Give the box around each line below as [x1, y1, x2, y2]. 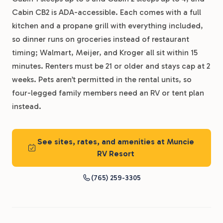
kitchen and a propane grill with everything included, [12, 20, 203, 30]
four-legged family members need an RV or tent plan [12, 88, 204, 98]
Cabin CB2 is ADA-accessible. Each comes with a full [12, 7, 201, 17]
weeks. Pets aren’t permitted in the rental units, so [12, 74, 192, 84]
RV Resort [97, 148, 134, 158]
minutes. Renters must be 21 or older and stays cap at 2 [12, 61, 210, 71]
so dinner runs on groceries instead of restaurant [12, 34, 189, 44]
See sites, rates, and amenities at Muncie [37, 136, 194, 146]
